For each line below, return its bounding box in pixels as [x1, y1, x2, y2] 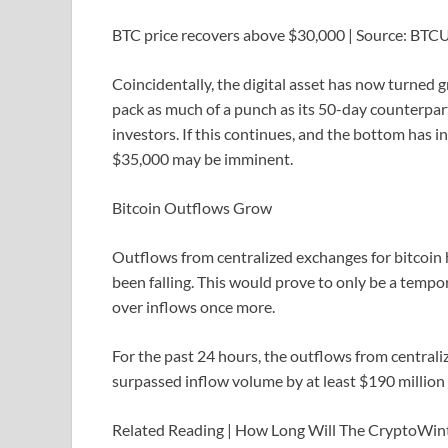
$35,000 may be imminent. [112, 149, 293, 169]
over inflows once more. [112, 297, 275, 317]
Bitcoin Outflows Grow [112, 198, 272, 218]
